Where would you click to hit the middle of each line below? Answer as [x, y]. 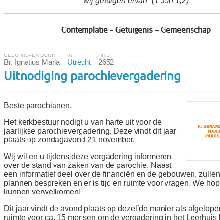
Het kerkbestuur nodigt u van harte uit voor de [83, 122]
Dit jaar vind [25, 208]
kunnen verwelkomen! [42, 192]
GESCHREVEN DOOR [30, 55]
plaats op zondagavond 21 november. [69, 139]
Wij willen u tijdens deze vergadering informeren [88, 156]
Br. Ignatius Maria [32, 62]
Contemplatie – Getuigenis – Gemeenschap [136, 30]
